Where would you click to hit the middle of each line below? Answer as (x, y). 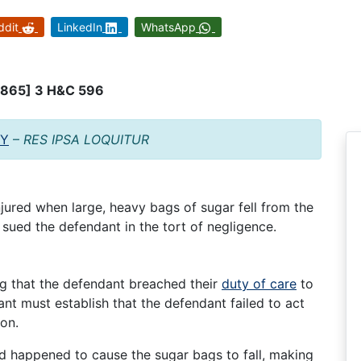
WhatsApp (168, 27)
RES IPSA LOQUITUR (86, 140)
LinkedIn (80, 27)
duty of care (259, 283)
